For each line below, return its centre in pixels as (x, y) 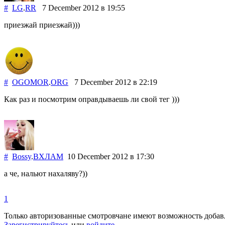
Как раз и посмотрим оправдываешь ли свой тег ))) (92, 99)
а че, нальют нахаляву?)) (46, 173)
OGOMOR (30, 82)
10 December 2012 (97, 156)
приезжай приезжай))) (42, 25)
